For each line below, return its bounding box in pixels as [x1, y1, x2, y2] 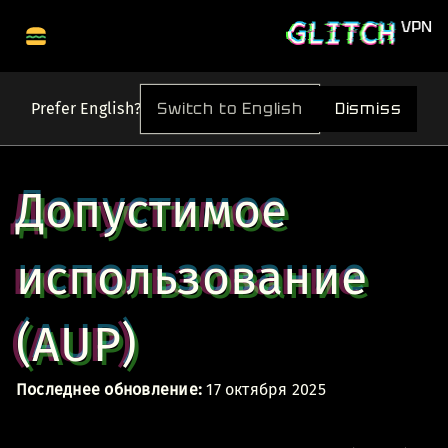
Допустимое [16, 181, 288, 240]
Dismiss [334, 98, 402, 120]
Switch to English [157, 97, 303, 119]
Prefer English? [30, 98, 142, 118]
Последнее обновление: [16, 379, 203, 399]
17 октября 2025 [202, 379, 326, 399]
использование [16, 248, 368, 307]
